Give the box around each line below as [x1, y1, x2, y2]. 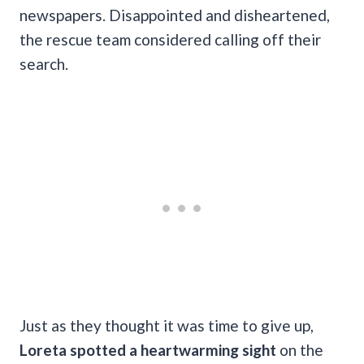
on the [279, 340, 323, 359]
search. [19, 54, 68, 73]
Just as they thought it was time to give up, [19, 315, 314, 335]
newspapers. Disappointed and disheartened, [19, 5, 330, 24]
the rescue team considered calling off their [19, 29, 321, 49]
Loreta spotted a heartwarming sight [19, 340, 279, 359]
